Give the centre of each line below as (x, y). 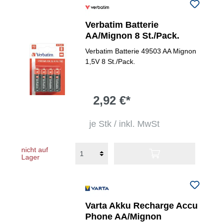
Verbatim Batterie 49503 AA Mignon (141, 51)
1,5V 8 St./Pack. (111, 61)
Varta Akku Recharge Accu (142, 206)
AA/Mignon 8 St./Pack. (133, 36)
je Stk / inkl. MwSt (125, 124)
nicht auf (35, 150)
